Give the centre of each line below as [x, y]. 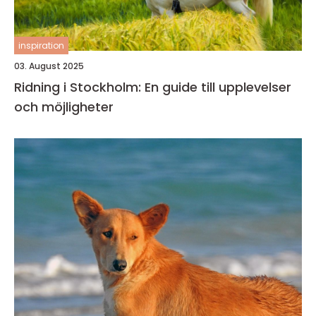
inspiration [41, 45]
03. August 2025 [49, 66]
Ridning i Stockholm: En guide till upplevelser [153, 87]
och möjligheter [64, 107]
